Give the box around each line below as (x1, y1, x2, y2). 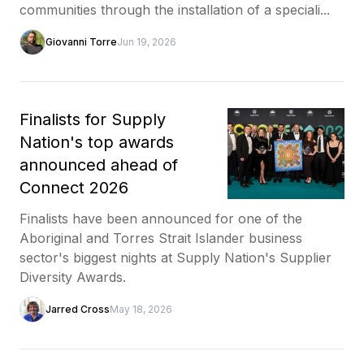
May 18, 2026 (110, 302, 172, 315)
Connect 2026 (19, 177, 128, 197)
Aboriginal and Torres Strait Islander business (19, 229, 302, 246)
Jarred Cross (45, 302, 110, 315)
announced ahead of (19, 154, 178, 175)
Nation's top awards (19, 132, 174, 152)
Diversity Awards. (19, 268, 126, 285)
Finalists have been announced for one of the (19, 210, 302, 227)
